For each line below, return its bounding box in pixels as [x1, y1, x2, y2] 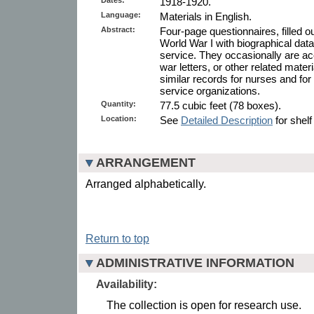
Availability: [96, 278, 157, 290]
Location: [101, 114, 137, 123]
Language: [101, 10, 141, 19]
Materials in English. [160, 10, 252, 22]
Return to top [86, 232, 149, 245]
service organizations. [160, 84, 260, 97]
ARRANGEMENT [96, 155, 196, 170]
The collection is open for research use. [107, 299, 301, 311]
